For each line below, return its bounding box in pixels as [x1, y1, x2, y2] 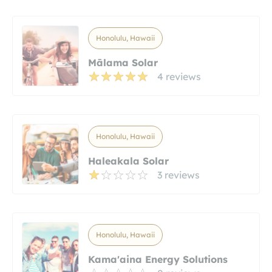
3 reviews [157, 169, 200, 182]
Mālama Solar [88, 56, 158, 69]
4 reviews [157, 70, 201, 83]
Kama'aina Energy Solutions [88, 253, 228, 266]
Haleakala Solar [88, 155, 169, 168]
